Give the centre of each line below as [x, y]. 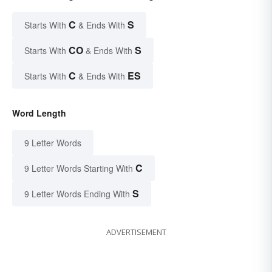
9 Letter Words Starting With [79, 168]
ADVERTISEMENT [136, 232]
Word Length [39, 113]
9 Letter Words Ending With [77, 194]
